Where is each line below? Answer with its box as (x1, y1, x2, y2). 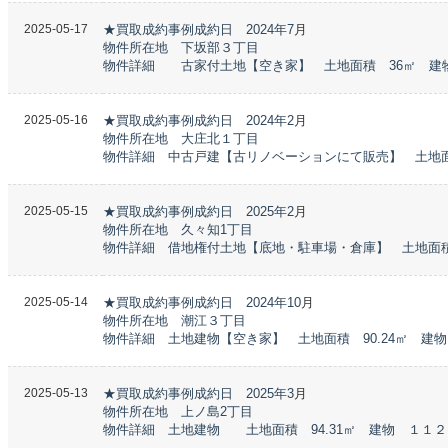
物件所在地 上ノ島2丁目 (103, 404, 253, 419)
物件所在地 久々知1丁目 (103, 222, 253, 237)
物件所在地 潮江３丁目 (103, 313, 246, 328)
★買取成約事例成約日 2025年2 (103, 204, 294, 219)
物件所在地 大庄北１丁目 (103, 131, 259, 146)
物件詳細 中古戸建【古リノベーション (103, 149, 337, 164)
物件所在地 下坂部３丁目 (103, 40, 259, 55)
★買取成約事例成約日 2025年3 (103, 386, 294, 401)
